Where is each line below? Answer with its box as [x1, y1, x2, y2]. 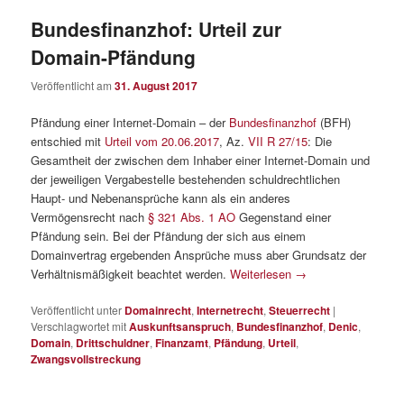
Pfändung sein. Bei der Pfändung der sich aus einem [31, 226, 307, 244]
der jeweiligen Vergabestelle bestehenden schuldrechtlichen [31, 170, 341, 188]
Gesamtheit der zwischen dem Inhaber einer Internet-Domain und [31, 151, 371, 169]
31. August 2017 [115, 77, 198, 94]
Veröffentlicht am [31, 77, 115, 93]
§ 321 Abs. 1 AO [148, 207, 236, 225]
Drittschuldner [76, 334, 151, 351]
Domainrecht [124, 301, 192, 318]
